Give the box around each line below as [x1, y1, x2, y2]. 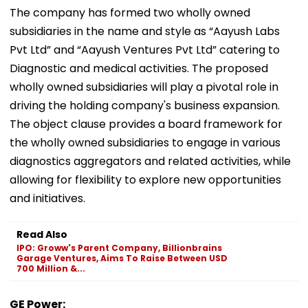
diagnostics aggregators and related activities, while [10, 153, 291, 169]
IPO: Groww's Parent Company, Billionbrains [16, 241, 222, 254]
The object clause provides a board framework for [10, 115, 283, 132]
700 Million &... [16, 262, 85, 274]
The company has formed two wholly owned [10, 4, 250, 21]
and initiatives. [10, 190, 85, 206]
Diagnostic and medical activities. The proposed [10, 60, 268, 76]
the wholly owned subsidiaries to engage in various [10, 134, 280, 151]
